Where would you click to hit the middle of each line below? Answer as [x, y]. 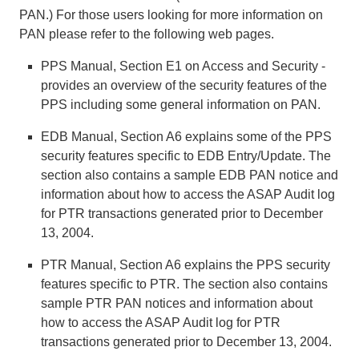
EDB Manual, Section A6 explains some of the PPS [187, 136]
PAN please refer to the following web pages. [147, 34]
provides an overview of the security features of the [184, 85]
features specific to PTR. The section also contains [185, 284]
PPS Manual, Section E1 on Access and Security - [184, 66]
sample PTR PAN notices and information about [177, 303]
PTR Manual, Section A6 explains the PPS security [186, 264]
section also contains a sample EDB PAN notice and [190, 175]
